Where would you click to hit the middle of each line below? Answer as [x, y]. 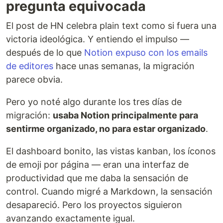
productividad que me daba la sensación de [97, 178]
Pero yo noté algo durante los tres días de [94, 102]
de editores [30, 66]
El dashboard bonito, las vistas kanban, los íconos [111, 151]
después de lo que [45, 53]
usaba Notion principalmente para [125, 115]
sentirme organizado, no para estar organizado [106, 129]
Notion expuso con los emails [146, 53]
